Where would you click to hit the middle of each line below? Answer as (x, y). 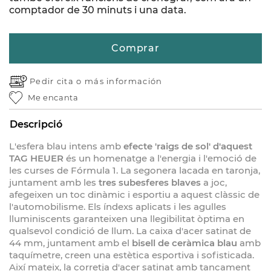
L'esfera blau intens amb (66, 146)
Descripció (36, 125)
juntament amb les (54, 183)
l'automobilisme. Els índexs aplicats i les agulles (118, 207)
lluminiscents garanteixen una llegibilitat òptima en (127, 219)
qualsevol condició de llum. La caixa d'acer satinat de (130, 231)
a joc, (215, 183)
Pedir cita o (57, 81)
